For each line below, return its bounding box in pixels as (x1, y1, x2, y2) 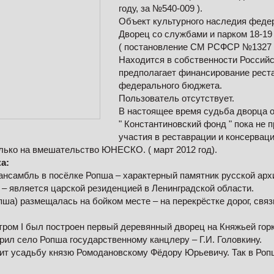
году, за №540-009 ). (119, 3, 202, 13)
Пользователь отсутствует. (119, 93, 234, 103)
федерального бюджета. (119, 80, 222, 91)
